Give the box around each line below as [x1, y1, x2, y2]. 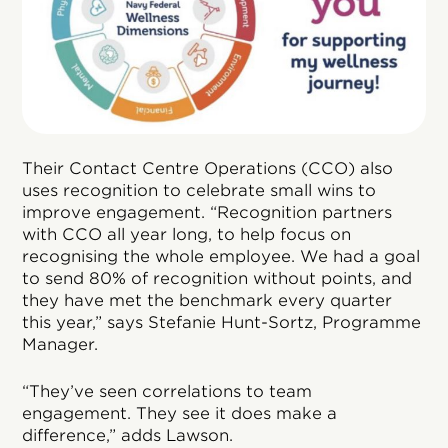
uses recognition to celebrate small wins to [22, 181, 377, 201]
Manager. [22, 335, 99, 355]
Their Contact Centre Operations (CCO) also [22, 159, 394, 179]
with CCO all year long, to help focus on [22, 225, 352, 245]
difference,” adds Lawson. [22, 426, 234, 446]
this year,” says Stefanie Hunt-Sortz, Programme [22, 313, 422, 333]
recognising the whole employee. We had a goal [22, 247, 421, 267]
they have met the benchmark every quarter [22, 291, 393, 311]
